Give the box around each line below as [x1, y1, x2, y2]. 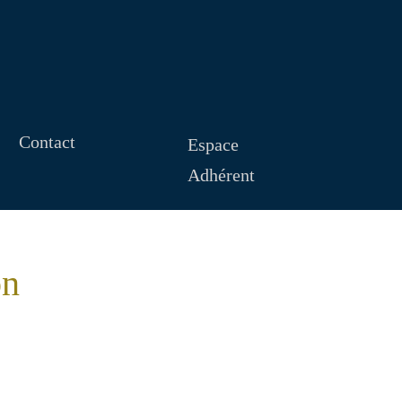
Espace [188, 135, 240, 154]
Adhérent [188, 165, 256, 185]
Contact [18, 132, 75, 153]
